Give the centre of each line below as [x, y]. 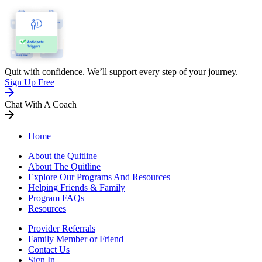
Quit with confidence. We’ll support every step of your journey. [121, 71]
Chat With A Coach [41, 104]
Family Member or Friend [76, 239]
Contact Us [49, 249]
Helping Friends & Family [77, 187]
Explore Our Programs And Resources [99, 177]
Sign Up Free [30, 82]
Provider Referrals [62, 228]
